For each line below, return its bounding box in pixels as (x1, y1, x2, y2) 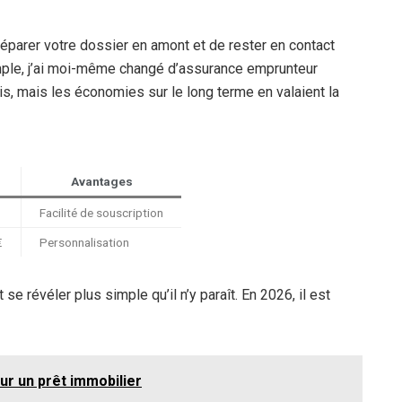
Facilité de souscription (39, 205, 163, 220)
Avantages (70, 173, 133, 188)
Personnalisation (39, 234, 129, 249)
